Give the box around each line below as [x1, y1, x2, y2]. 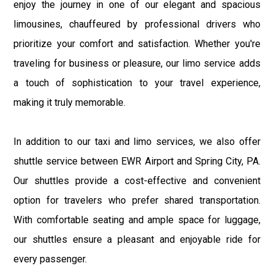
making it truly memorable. [13, 96, 126, 108]
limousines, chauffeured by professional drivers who [13, 18, 261, 30]
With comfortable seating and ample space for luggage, [13, 213, 261, 226]
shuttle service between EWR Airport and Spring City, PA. [13, 155, 261, 167]
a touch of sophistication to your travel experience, [13, 76, 261, 89]
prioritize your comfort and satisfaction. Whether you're [13, 37, 261, 50]
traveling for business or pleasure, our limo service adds [13, 57, 261, 69]
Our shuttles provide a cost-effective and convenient [13, 174, 261, 187]
